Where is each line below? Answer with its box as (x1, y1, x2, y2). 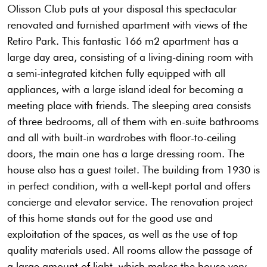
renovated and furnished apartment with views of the (7, 18, 247, 32)
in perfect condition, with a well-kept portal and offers (7, 179, 250, 193)
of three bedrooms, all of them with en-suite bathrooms (7, 115, 259, 128)
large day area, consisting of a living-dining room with (7, 51, 253, 64)
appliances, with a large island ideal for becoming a (7, 83, 243, 96)
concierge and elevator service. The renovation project (7, 195, 253, 209)
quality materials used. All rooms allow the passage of (7, 244, 252, 257)
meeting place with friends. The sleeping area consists (7, 99, 251, 112)
